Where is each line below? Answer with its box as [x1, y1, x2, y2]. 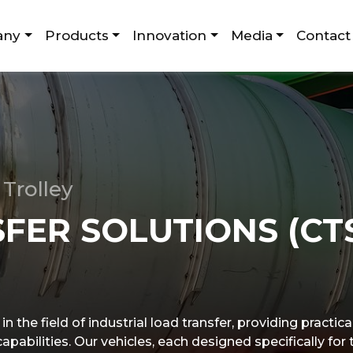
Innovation [132, 28, 207, 43]
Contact [296, 28, 351, 43]
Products [44, 28, 109, 43]
